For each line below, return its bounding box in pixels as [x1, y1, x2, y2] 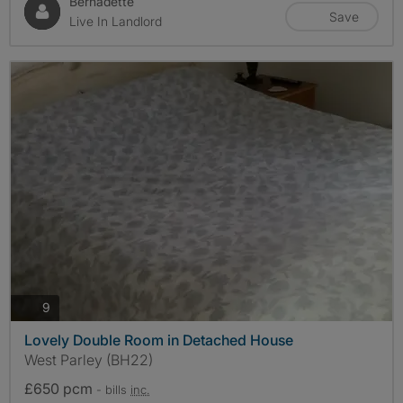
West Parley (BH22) [24, 350, 153, 369]
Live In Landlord [69, 13, 162, 29]
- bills [96, 381, 130, 397]
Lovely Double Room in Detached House [24, 330, 293, 349]
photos [49, 299, 89, 315]
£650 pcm [24, 379, 96, 398]
